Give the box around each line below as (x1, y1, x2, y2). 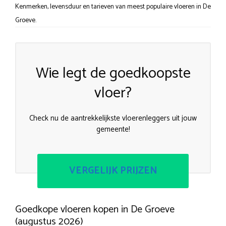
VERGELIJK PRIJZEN (69, 163, 157, 179)
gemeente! (96, 123, 130, 136)
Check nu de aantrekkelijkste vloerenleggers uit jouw (29, 111, 197, 125)
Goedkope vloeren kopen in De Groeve (15, 201, 175, 218)
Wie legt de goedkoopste (35, 61, 191, 86)
